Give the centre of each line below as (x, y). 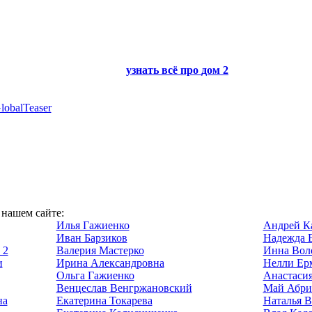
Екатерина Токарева (104, 301)
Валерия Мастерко (100, 250)
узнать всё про (164, 70)
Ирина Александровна (110, 263)
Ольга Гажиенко (95, 275)
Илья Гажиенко (93, 225)
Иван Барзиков (92, 238)
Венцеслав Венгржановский (124, 288)
